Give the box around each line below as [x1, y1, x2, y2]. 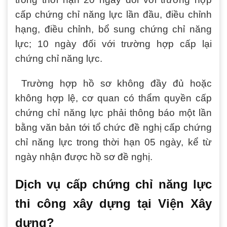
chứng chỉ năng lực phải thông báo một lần [15, 107, 212, 119]
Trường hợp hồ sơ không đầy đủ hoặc [15, 78, 212, 89]
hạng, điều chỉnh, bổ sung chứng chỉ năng [15, 23, 212, 34]
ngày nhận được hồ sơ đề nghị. [15, 152, 153, 163]
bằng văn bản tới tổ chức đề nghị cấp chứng [15, 122, 212, 133]
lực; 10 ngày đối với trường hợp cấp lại [15, 38, 212, 49]
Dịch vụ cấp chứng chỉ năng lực [15, 177, 212, 192]
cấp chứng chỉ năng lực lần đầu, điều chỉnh [15, 9, 212, 20]
